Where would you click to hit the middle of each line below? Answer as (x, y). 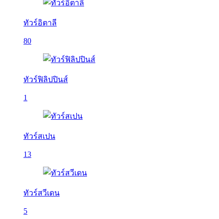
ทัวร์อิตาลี (40, 23)
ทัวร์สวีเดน (42, 193)
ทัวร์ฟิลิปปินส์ (46, 79)
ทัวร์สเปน (39, 136)
